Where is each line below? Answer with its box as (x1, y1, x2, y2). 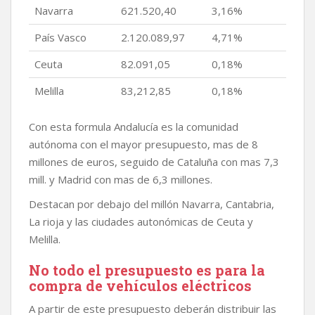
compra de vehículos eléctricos (29, 276, 252, 295)
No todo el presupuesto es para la (29, 261, 265, 279)
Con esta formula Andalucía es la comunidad (29, 120, 238, 134)
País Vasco (34, 30, 86, 44)
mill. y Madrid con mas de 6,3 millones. (29, 172, 212, 186)
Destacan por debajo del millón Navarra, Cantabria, (29, 197, 274, 211)
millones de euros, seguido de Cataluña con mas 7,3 (29, 155, 279, 169)
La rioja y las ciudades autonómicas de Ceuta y (29, 214, 253, 229)
